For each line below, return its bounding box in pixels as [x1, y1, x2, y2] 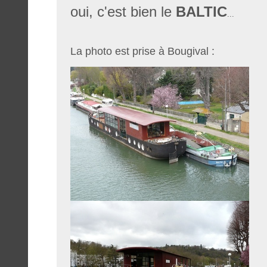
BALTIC [175, 4, 227, 20]
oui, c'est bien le [70, 4, 176, 20]
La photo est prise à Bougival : [70, 45, 215, 58]
